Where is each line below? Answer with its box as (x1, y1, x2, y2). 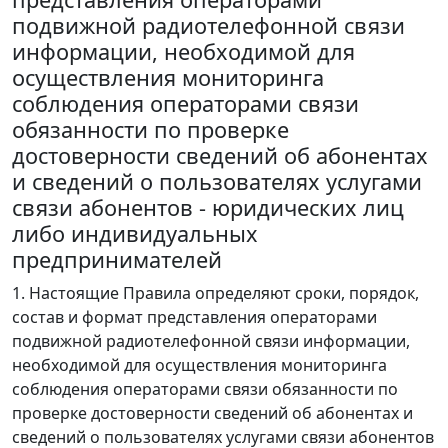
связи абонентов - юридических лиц (12, 193, 404, 223)
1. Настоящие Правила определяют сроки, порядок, (12, 282, 419, 305)
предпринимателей (12, 245, 222, 275)
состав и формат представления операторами (12, 306, 377, 329)
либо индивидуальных (12, 219, 258, 249)
